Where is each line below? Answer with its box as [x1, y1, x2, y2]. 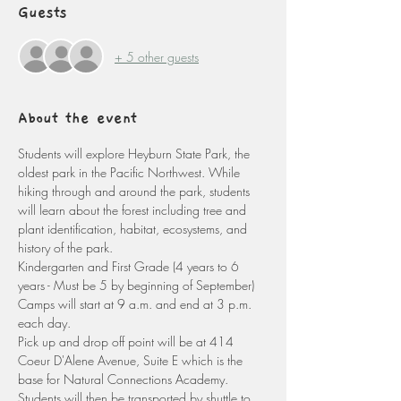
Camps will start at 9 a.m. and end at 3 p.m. [18, 295, 255, 312]
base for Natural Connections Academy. [18, 371, 232, 388]
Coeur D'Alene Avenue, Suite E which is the [18, 352, 246, 369]
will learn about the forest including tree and [18, 201, 250, 218]
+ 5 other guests [115, 47, 199, 65]
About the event [18, 109, 137, 127]
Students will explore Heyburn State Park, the [18, 145, 253, 162]
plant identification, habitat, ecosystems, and [18, 220, 251, 237]
